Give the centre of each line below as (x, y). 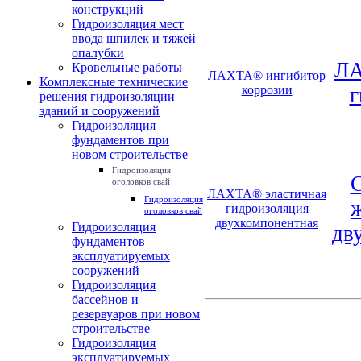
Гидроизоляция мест (128, 24)
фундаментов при (120, 140)
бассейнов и (105, 299)
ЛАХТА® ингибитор (267, 75)
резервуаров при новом (136, 314)
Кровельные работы (127, 67)
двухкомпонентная (267, 223)
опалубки (98, 53)
